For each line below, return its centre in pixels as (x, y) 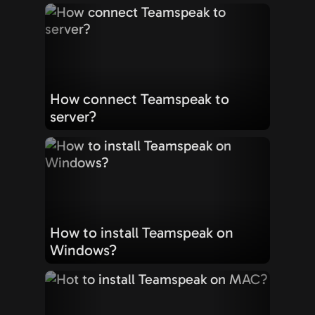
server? (73, 117)
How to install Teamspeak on (142, 233)
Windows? (83, 250)
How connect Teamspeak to (140, 99)
